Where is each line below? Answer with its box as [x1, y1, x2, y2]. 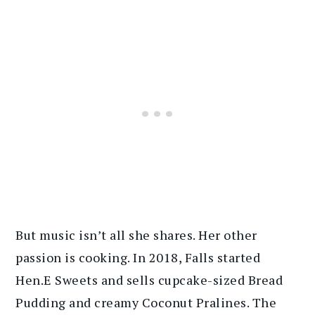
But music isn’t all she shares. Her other [15, 226, 257, 244]
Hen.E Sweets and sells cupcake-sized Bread [15, 271, 283, 289]
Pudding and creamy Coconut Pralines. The [15, 294, 277, 311]
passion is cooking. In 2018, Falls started [15, 249, 261, 266]
